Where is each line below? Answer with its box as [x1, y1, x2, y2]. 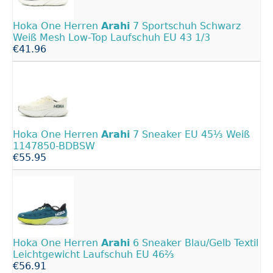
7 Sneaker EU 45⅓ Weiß [130, 128, 250, 140]
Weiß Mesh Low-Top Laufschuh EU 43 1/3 [13, 31, 210, 43]
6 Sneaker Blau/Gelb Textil [130, 236, 258, 249]
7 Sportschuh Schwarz [130, 19, 241, 32]
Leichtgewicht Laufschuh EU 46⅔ [13, 248, 174, 260]
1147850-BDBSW [13, 140, 95, 152]
